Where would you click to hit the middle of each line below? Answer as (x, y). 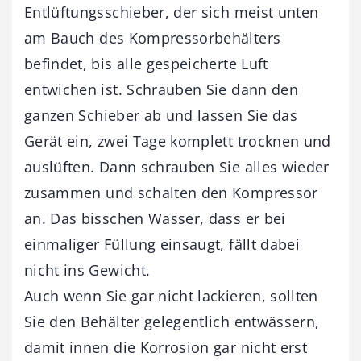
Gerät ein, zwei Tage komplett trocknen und (178, 141)
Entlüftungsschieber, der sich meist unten (172, 12)
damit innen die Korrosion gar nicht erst (166, 347)
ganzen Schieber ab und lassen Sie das (161, 115)
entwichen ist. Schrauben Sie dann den (161, 89)
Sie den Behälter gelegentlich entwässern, (172, 321)
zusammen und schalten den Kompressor (171, 192)
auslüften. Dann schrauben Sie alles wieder (177, 166)
